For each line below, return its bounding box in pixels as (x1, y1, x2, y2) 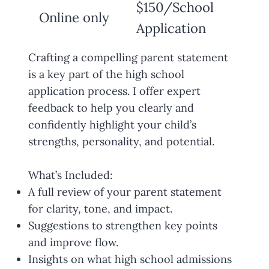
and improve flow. (28, 235, 118, 250)
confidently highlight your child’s (28, 118, 196, 132)
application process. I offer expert (28, 84, 201, 98)
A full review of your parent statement (28, 185, 222, 199)
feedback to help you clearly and (28, 101, 194, 115)
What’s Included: (28, 168, 113, 183)
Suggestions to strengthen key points (28, 219, 217, 233)
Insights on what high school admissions (28, 252, 232, 267)
